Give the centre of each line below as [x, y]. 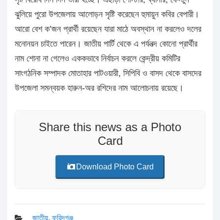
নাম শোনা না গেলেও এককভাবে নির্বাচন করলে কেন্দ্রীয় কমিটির [97, 59]
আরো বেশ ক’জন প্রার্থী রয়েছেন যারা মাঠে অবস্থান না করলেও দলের [108, 29]
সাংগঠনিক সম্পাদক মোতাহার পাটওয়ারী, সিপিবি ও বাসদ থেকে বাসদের [108, 73]
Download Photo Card [115, 167]
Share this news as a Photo [110, 127]
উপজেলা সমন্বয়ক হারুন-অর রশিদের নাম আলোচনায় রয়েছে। [99, 88]
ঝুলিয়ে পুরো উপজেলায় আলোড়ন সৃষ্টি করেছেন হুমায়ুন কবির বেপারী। [107, 14]
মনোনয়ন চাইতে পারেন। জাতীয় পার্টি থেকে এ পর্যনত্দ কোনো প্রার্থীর [106, 44]
